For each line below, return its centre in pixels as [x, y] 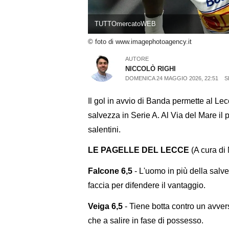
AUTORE [137, 59]
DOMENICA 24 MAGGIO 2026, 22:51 [172, 78]
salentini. [104, 129]
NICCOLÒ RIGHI [151, 68]
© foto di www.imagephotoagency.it [140, 42]
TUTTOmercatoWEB [125, 24]
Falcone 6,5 [110, 171]
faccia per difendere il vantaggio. [147, 186]
